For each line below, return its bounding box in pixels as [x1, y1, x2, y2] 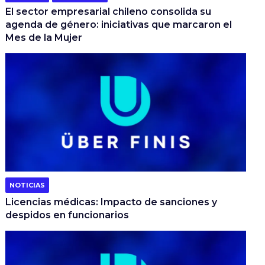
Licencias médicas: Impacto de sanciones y [5, 196, 218, 208]
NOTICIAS [9, 180, 46, 189]
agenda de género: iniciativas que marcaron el [5, 18, 232, 30]
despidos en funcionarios [5, 209, 130, 221]
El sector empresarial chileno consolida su [5, 5, 212, 17]
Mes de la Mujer [5, 31, 83, 43]
